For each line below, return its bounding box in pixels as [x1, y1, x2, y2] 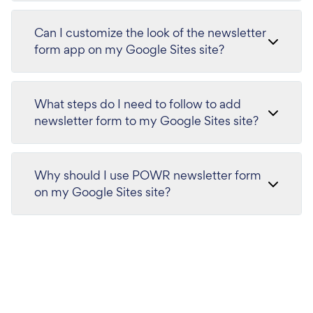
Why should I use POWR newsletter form [34, 167, 261, 183]
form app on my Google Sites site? [34, 41, 224, 57]
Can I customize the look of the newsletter [34, 24, 266, 41]
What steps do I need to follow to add [34, 96, 241, 112]
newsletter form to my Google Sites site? [34, 112, 259, 129]
